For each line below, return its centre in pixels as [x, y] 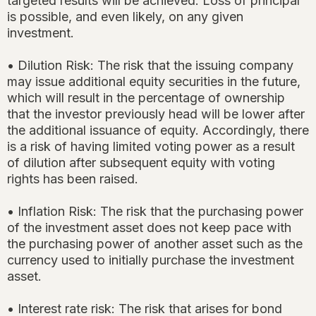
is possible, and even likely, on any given [125, 17]
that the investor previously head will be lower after [156, 114]
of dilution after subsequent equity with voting [141, 163]
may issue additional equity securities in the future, [154, 82]
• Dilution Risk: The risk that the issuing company [150, 66]
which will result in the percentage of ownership [146, 98]
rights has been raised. [73, 179]
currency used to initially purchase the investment [151, 260]
